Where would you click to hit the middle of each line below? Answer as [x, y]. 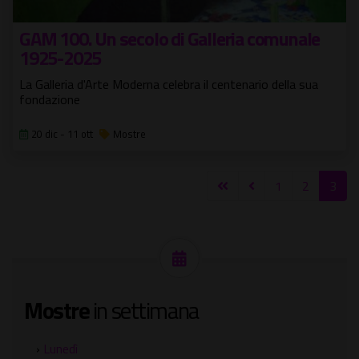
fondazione [50, 99]
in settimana [144, 310]
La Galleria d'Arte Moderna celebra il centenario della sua [169, 84]
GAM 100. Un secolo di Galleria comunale [170, 38]
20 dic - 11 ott [62, 133]
